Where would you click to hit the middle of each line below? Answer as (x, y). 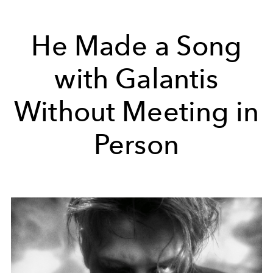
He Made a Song (136, 46)
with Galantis (136, 79)
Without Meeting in (136, 112)
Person (136, 145)
